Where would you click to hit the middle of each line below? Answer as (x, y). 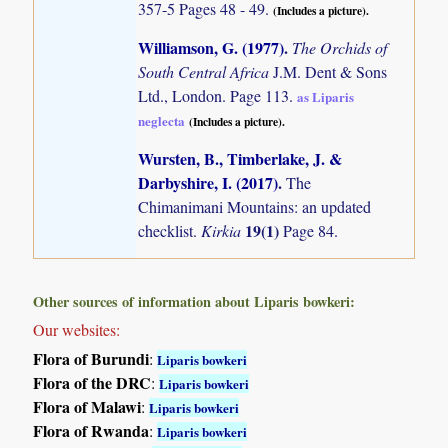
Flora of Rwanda (91, 430)
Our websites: (77, 329)
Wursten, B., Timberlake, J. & (240, 159)
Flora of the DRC (92, 382)
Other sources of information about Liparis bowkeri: (194, 301)
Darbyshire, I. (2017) (208, 183)
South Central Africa (206, 71)
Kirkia (223, 231)
